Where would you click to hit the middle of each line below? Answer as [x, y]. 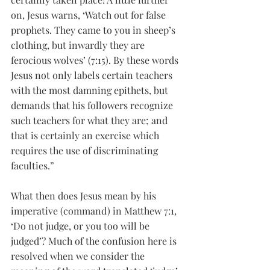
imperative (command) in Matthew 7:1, [95, 211]
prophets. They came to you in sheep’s [94, 30]
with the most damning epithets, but [91, 90]
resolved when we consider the [79, 256]
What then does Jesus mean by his [85, 196]
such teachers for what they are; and [90, 120]
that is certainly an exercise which [86, 135]
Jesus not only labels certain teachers [93, 75]
